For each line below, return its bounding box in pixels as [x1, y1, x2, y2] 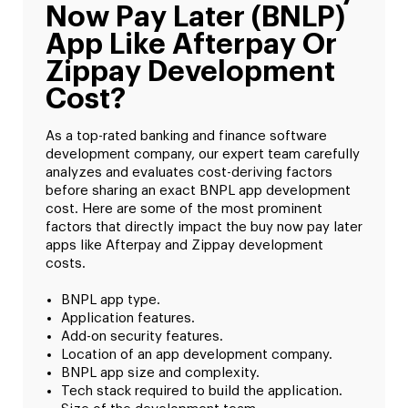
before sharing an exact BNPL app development [46, 183, 351, 198]
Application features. [61, 311, 195, 325]
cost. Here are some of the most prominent [46, 201, 322, 216]
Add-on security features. [61, 329, 223, 343]
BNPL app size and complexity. [61, 365, 260, 380]
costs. [46, 256, 86, 270]
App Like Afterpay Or [46, 29, 337, 59]
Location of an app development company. [61, 347, 332, 362]
